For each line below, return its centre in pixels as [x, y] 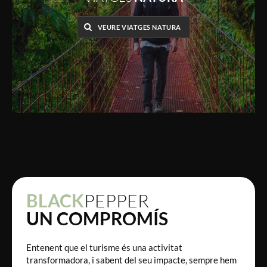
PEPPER [117, 200]
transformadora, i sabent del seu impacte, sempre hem [131, 260]
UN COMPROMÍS [97, 218]
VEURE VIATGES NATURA [139, 27]
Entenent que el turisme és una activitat [104, 247]
